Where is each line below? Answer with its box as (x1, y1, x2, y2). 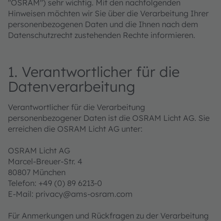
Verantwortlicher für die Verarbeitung (8, 102, 145, 112)
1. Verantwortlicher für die (8, 63, 180, 80)
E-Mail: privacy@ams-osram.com (8, 189, 133, 199)
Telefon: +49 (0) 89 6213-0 (8, 178, 102, 188)
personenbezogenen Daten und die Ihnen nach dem (8, 19, 198, 29)
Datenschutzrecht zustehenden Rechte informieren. (8, 30, 195, 40)
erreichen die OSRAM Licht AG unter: (8, 124, 143, 134)
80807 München (8, 167, 66, 177)
